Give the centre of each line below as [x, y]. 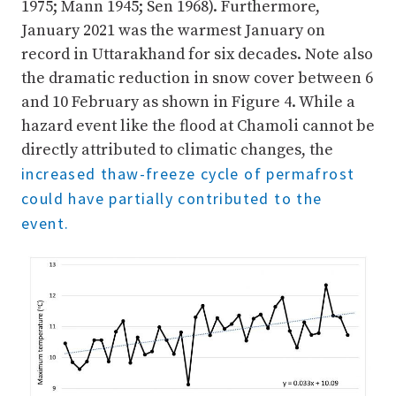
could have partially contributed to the [172, 199]
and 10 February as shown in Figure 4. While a [188, 103]
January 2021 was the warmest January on [173, 31]
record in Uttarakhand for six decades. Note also [197, 55]
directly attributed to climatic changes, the [177, 150]
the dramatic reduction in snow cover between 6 [197, 79]
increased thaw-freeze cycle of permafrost [188, 174]
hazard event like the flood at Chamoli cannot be [198, 126]
